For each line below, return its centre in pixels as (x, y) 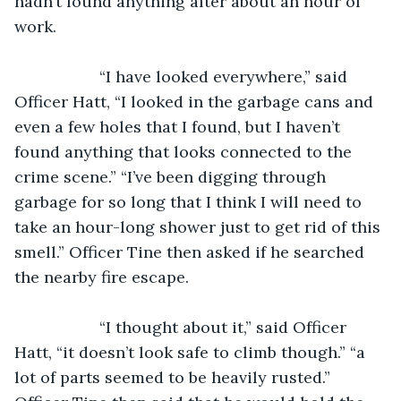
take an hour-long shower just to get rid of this (200, 226)
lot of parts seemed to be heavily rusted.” (175, 377)
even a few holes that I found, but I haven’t (179, 126)
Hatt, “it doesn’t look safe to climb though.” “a (192, 352)
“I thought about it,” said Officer (66, 327)
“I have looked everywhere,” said (66, 76)
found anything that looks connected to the (185, 151)
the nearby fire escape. (102, 277)
